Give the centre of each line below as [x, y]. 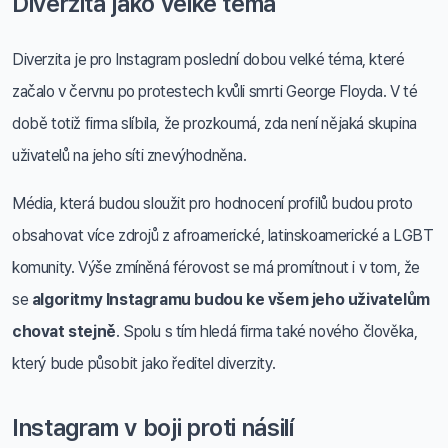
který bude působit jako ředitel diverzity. [144, 363]
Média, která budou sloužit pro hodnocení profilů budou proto [213, 203]
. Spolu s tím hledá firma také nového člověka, [266, 331]
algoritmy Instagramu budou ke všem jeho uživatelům [230, 299]
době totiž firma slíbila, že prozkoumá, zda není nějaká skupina [214, 123]
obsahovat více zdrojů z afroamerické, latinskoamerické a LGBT [223, 235]
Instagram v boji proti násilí [153, 427]
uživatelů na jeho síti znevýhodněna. [129, 155]
